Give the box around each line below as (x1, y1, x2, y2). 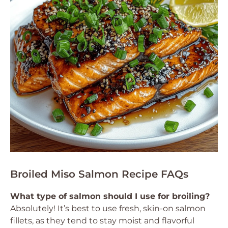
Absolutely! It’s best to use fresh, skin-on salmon (10, 204, 206, 213)
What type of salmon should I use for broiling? (10, 191, 210, 201)
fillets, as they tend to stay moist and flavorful (10, 216, 194, 225)
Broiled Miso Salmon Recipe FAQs (10, 168, 188, 180)
